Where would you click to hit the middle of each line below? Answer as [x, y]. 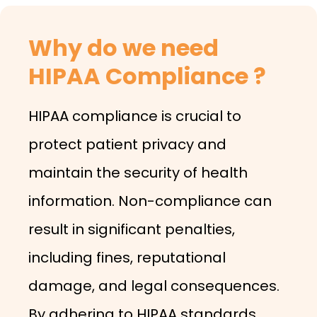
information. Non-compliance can [150, 201]
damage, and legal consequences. [154, 286]
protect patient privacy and [127, 144]
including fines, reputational [127, 258]
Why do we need [123, 48]
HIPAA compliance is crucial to [135, 116]
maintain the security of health [138, 173]
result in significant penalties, [132, 229]
